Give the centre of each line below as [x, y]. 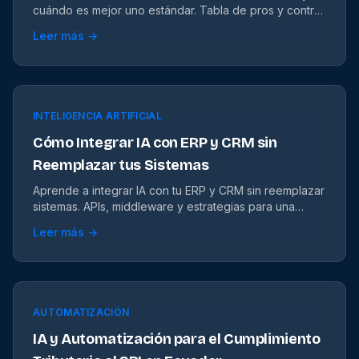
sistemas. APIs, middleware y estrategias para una [164, 206]
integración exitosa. [85, 222]
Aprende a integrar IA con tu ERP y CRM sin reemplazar [179, 190]
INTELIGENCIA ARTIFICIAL [97, 116]
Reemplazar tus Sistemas [121, 165]
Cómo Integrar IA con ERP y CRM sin [155, 143]
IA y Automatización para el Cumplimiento [177, 339]
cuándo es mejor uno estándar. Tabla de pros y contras [179, 10]
